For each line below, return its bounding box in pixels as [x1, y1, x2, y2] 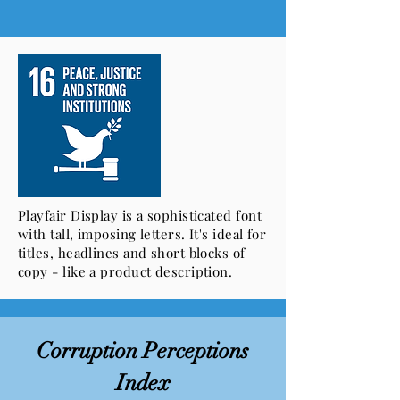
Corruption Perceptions [37, 337, 249, 364]
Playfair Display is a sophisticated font [18, 206, 262, 224]
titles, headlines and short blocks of [18, 244, 246, 262]
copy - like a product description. [18, 262, 233, 280]
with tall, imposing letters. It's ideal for [18, 225, 267, 243]
